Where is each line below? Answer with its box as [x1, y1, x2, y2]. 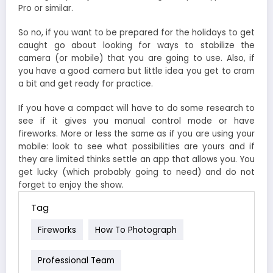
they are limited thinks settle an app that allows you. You [18, 154, 255, 166]
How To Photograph [95, 224, 177, 236]
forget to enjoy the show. [18, 179, 124, 191]
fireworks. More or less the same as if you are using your [18, 128, 255, 140]
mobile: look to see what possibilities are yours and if [18, 141, 255, 153]
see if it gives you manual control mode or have [18, 115, 255, 127]
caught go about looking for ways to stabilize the [18, 39, 255, 51]
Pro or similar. [18, 2, 73, 14]
